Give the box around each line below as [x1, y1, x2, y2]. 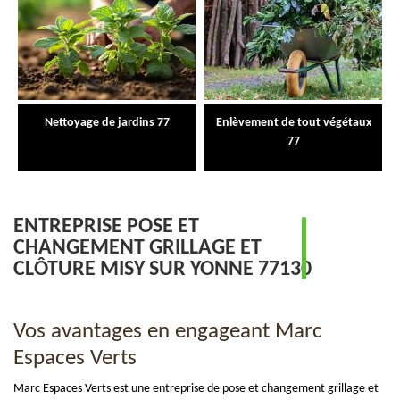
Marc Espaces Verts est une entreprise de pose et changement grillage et [13, 381, 379, 396]
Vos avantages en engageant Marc [13, 320, 322, 343]
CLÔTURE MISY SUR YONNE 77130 [13, 258, 312, 280]
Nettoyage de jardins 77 [44, 115, 170, 129]
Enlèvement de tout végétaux [215, 115, 371, 129]
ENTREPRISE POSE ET [13, 215, 199, 237]
